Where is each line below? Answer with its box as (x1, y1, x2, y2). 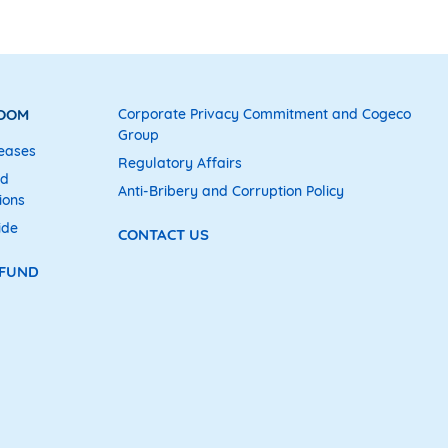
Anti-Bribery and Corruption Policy (118, 181, 344, 200)
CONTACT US (118, 225, 209, 245)
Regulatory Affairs (118, 153, 242, 172)
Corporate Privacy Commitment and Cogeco (118, 104, 411, 123)
